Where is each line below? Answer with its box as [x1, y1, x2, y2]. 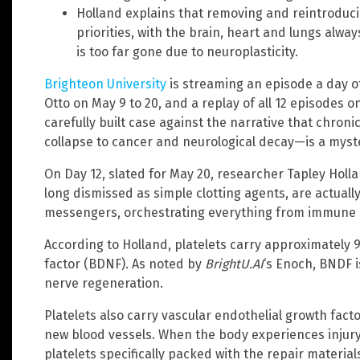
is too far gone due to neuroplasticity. [76, 43, 298, 59]
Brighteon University [44, 76, 166, 92]
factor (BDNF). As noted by [44, 256, 205, 272]
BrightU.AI [205, 256, 264, 272]
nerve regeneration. [44, 275, 163, 291]
